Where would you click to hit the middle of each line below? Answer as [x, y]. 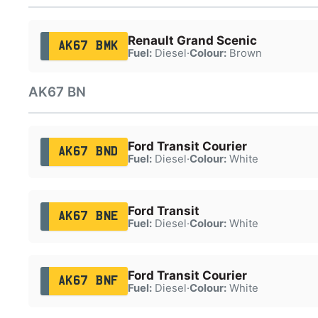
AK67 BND [88, 152]
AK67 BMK [88, 46]
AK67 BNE [88, 216]
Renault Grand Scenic [192, 40]
